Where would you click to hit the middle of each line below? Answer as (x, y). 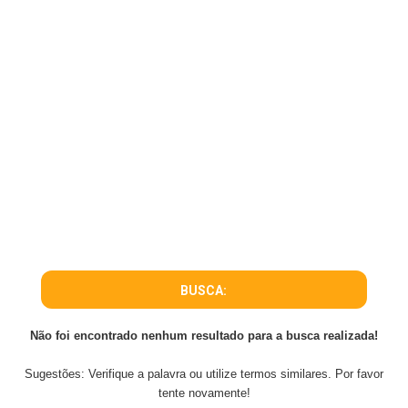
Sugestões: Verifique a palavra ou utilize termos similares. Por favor (204, 374)
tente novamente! (204, 393)
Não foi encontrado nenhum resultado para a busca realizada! (204, 336)
